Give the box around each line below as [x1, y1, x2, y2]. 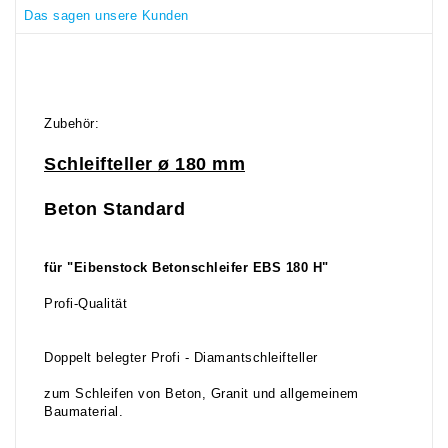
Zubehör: [44, 117, 104, 132]
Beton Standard [44, 199, 185, 220]
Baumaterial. [44, 405, 123, 420]
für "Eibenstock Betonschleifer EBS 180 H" [44, 261, 329, 276]
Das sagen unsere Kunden [24, 8, 189, 23]
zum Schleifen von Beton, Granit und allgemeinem [44, 387, 359, 402]
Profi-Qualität [44, 297, 127, 312]
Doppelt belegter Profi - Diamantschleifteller [44, 351, 318, 366]
